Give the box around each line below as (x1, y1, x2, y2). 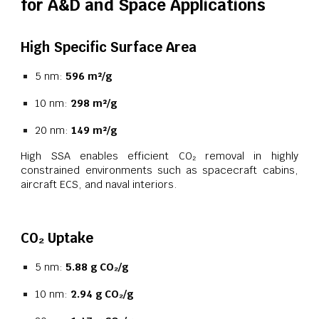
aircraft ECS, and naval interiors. (21, 177, 178, 192)
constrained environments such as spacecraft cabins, (21, 163, 298, 177)
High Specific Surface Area (21, 38, 197, 56)
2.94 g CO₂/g (70, 286, 134, 300)
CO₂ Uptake (21, 229, 94, 246)
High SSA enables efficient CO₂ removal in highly (21, 149, 298, 163)
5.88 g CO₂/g (66, 259, 129, 273)
